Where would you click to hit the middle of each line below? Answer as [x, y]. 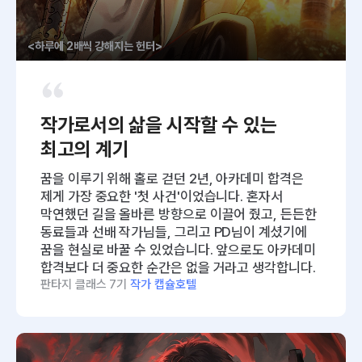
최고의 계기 [85, 149]
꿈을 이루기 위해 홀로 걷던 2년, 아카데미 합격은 [172, 179]
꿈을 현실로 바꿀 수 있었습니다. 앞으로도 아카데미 [178, 250]
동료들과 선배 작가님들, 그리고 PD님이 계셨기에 [174, 232]
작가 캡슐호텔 [163, 285]
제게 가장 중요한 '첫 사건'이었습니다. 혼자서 [162, 197]
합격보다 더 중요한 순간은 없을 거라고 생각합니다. [178, 268]
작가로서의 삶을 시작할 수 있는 [159, 125]
